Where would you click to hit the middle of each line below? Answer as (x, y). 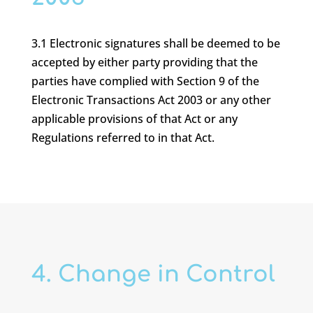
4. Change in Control (153, 274)
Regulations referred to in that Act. (123, 138)
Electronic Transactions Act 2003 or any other (151, 100)
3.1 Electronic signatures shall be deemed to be (155, 43)
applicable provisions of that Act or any (134, 119)
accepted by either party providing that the (144, 62)
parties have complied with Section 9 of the (145, 81)
